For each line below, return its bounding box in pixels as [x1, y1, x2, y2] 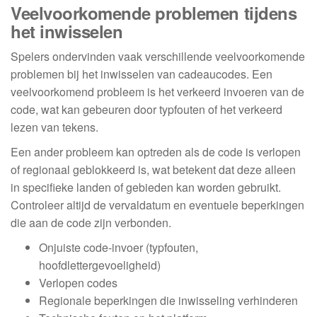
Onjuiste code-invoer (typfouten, [39, 239, 198, 256]
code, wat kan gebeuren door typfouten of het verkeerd [11, 101, 282, 118]
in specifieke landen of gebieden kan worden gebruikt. [11, 179, 281, 196]
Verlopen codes [39, 275, 117, 292]
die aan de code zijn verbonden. [11, 214, 171, 231]
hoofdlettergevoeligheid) [39, 257, 161, 274]
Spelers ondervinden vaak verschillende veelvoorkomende [11, 48, 305, 65]
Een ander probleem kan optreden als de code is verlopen [11, 144, 301, 161]
